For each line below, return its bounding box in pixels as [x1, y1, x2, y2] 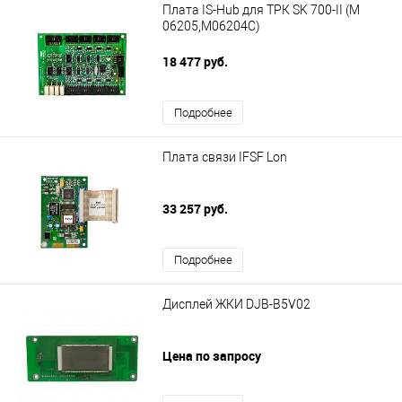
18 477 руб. [162, 53, 231, 71]
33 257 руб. [162, 200, 231, 218]
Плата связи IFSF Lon [162, 150, 287, 165]
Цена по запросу [162, 347, 261, 365]
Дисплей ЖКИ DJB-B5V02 [162, 297, 310, 312]
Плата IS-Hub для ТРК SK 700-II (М [162, 3, 360, 18]
